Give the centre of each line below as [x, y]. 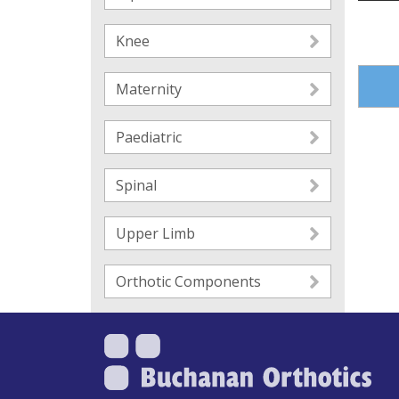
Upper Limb [155, 233]
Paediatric [149, 137]
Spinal [136, 185]
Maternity [149, 89]
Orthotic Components [188, 281]
